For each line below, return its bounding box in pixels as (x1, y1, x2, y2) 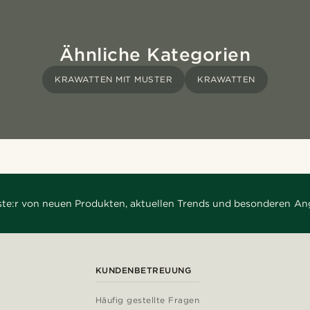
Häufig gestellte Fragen (95, 295, 200, 306)
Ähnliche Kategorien (59, 44, 251, 66)
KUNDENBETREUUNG (95, 265, 192, 276)
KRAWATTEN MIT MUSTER (55, 74, 173, 85)
